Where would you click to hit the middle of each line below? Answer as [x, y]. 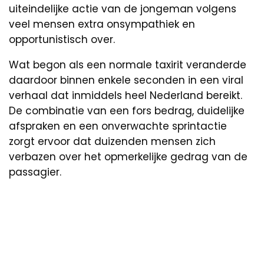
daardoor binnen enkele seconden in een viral [126, 80]
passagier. [35, 172]
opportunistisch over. [62, 39]
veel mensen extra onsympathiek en [102, 24]
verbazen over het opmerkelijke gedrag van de [128, 156]
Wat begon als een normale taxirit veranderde [128, 65]
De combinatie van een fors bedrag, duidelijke [127, 110]
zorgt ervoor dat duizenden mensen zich [112, 141]
